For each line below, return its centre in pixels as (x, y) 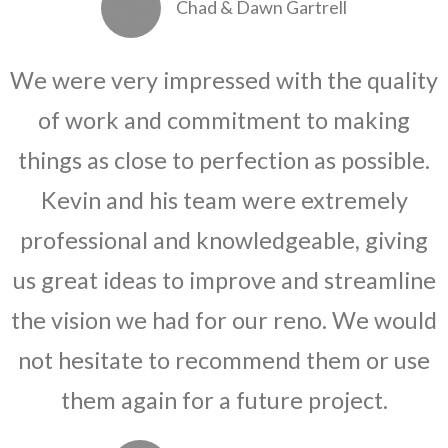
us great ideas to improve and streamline (224, 280)
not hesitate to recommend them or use (224, 360)
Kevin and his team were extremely (224, 200)
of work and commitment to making (224, 120)
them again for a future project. (224, 400)
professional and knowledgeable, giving (224, 240)
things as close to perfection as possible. (224, 160)
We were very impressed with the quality (224, 80)
